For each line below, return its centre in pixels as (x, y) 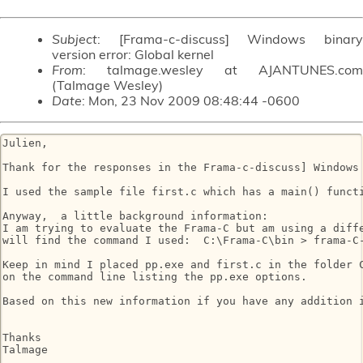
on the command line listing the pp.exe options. (155, 277)
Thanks (22, 338)
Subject (75, 38)
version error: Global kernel (133, 54)
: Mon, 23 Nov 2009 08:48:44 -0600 (191, 100)
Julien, (25, 143)
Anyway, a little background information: (135, 216)
